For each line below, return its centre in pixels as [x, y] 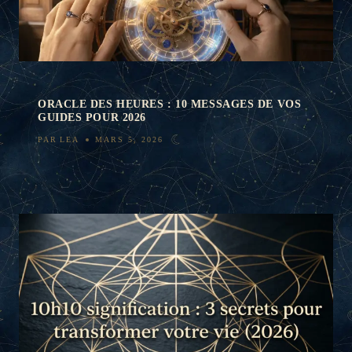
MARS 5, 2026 [130, 139]
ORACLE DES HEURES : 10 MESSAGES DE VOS [170, 104]
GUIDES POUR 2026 [92, 117]
